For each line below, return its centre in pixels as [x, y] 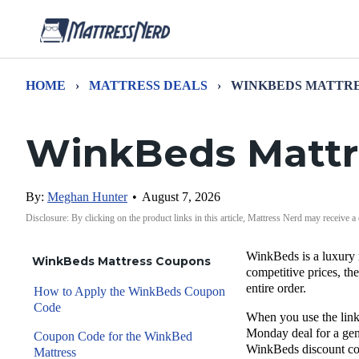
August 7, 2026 [181, 197]
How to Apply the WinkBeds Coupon [129, 291]
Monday [267, 333]
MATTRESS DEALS [148, 85]
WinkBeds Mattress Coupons [121, 261]
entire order [274, 288]
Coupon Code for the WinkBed [113, 336]
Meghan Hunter [87, 197]
